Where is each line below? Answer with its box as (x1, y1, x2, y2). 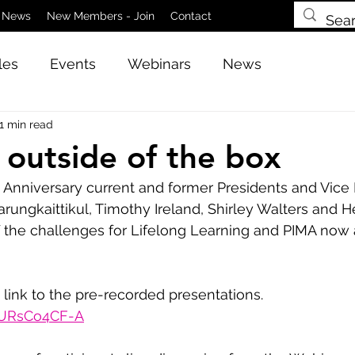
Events (50, 55, 96, 72)
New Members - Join (47, 10, 155, 22)
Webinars (128, 55, 191, 72)
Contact (170, 10, 212, 22)
